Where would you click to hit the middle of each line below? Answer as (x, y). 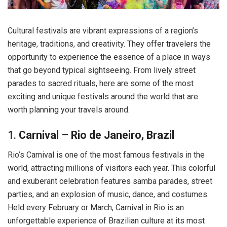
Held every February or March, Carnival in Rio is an (96, 207)
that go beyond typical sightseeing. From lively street (102, 70)
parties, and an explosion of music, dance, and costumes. (108, 194)
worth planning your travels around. (69, 110)
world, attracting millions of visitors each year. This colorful (111, 168)
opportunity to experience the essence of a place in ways (109, 57)
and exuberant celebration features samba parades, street (110, 181)
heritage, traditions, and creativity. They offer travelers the (109, 44)
